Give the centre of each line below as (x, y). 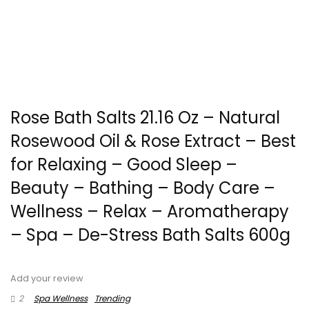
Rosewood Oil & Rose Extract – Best (153, 141)
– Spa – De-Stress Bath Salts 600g (150, 235)
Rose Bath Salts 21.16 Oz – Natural (145, 118)
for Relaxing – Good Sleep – (124, 165)
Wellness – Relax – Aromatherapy (150, 211)
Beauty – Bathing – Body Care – (143, 188)
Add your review (47, 278)
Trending (112, 298)
